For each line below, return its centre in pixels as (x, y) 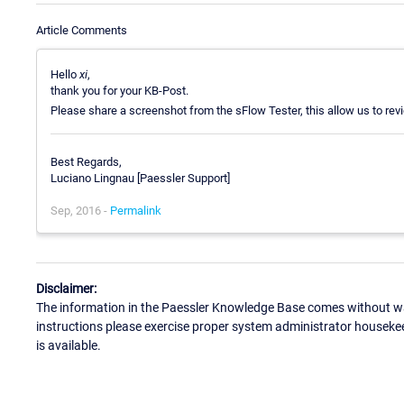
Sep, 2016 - (80, 211)
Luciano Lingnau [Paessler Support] (140, 179)
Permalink (136, 211)
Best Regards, (86, 162)
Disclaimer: (66, 288)
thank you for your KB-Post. (119, 90)
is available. (69, 345)
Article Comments (82, 30)
